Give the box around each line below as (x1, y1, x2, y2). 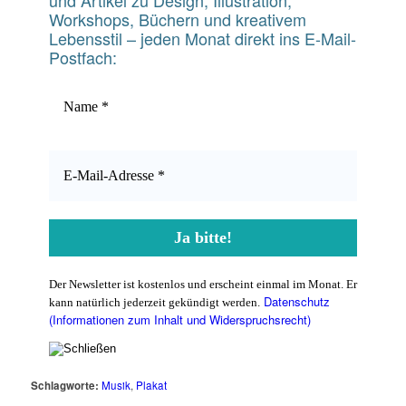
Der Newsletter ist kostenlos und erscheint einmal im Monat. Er (48, 276, 357, 291)
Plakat (135, 377, 167, 392)
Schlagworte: (30, 377, 99, 393)
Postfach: (48, 45, 117, 70)
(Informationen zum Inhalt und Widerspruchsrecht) (48, 310, 311, 328)
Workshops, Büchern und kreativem (48, 7, 306, 32)
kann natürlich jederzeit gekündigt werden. (48, 295, 260, 309)
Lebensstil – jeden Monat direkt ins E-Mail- (48, 26, 356, 51)
